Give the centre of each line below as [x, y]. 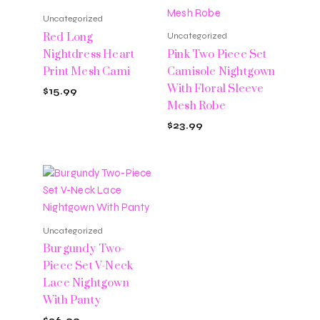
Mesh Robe [196, 106]
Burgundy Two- [84, 249]
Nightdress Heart [89, 54]
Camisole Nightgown [221, 71]
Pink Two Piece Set [217, 54]
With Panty [72, 301]
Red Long [68, 37]
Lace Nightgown [86, 284]
